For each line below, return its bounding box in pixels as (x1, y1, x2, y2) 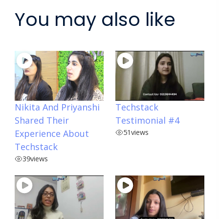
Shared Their (15, 114, 69, 127)
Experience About (15, 128, 89, 140)
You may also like (15, 7, 175, 33)
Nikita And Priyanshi (15, 101, 100, 113)
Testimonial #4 (115, 114, 179, 127)
